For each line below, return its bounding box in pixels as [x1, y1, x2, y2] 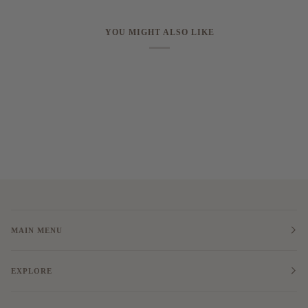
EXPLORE [11, 267, 52, 275]
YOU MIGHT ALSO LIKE [104, 27, 214, 37]
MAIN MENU [11, 226, 63, 234]
